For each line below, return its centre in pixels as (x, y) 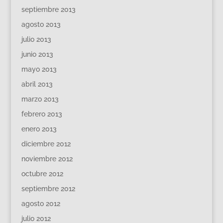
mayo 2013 (39, 69)
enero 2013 (39, 129)
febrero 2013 (42, 114)
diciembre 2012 (46, 144)
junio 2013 (37, 54)
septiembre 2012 (48, 189)
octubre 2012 (42, 174)
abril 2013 (37, 84)
